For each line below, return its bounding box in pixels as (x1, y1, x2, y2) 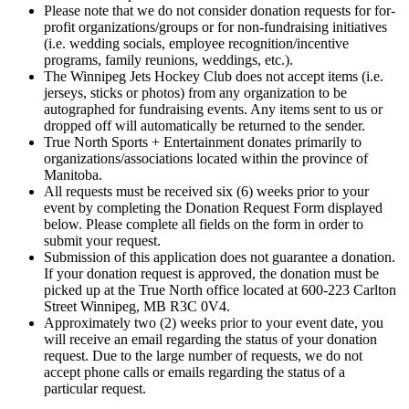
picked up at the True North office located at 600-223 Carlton (44, 281, 396, 298)
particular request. (44, 380, 146, 396)
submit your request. (44, 232, 161, 248)
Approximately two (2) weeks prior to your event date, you (44, 314, 383, 330)
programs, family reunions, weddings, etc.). (44, 51, 293, 68)
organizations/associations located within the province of (44, 150, 368, 166)
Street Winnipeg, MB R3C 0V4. (44, 298, 230, 314)
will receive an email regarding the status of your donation (44, 330, 377, 347)
